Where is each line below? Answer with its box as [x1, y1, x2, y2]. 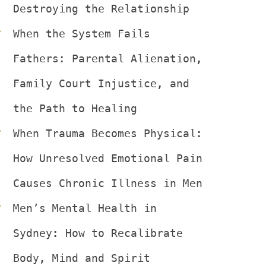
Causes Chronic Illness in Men [13, 177, 202, 189]
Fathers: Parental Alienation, [13, 52, 202, 65]
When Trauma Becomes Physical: [13, 127, 202, 140]
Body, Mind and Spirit [13, 252, 150, 264]
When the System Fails [13, 27, 150, 40]
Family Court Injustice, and [13, 77, 189, 90]
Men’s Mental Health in [13, 202, 157, 214]
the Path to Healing [13, 102, 137, 115]
